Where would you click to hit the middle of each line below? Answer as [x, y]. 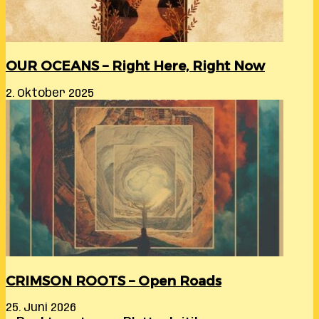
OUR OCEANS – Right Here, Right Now [135, 66]
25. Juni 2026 [41, 308]
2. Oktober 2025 [50, 93]
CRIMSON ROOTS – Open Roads [114, 281]
